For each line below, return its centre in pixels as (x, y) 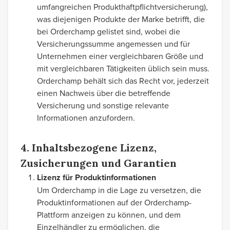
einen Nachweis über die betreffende (104, 93)
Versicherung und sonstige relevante (103, 105)
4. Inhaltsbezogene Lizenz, (89, 148)
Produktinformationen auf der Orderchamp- (114, 202)
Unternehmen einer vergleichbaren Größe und (120, 56)
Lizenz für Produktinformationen (97, 177)
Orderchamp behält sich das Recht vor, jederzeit (123, 81)
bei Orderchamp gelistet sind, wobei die (109, 31)
